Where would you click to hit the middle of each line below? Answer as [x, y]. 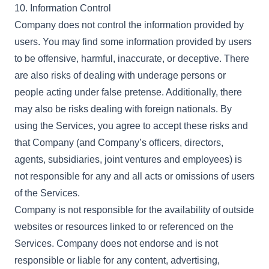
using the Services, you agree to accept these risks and [131, 126]
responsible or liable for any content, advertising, [117, 260]
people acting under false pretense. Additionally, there [128, 92]
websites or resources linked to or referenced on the [124, 227]
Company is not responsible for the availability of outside [134, 210]
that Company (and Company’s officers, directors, [119, 143]
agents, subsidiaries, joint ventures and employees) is [128, 159]
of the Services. [47, 193]
